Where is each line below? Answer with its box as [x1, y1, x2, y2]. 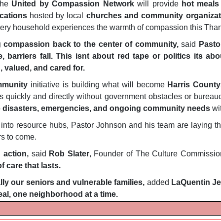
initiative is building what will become [28, 80, 168, 89]
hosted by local [27, 11, 86, 20]
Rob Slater [49, 149, 89, 158]
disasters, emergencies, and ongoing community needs [2, 104, 210, 113]
